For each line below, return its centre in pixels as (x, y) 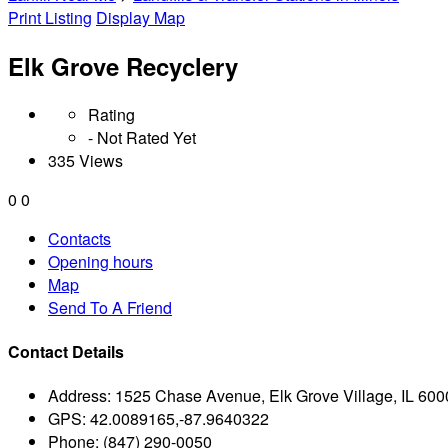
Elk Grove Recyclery (123, 65)
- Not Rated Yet (142, 137)
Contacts (79, 238)
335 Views (85, 160)
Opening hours (100, 261)
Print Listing (50, 17)
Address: (79, 396)
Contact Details (66, 352)
